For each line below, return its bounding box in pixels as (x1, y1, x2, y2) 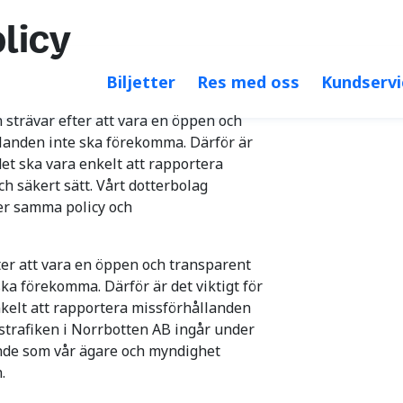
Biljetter (106, 70, 175, 93)
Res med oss (197, 70, 300, 93)
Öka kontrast (201, 14, 289, 32)
